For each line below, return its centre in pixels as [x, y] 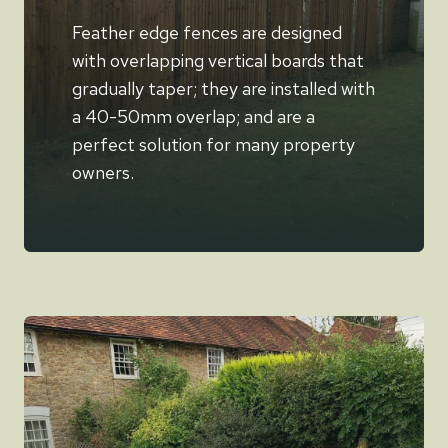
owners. [103, 172]
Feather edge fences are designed [207, 32]
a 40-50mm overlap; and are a [193, 116]
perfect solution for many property [213, 144]
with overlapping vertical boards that [218, 60]
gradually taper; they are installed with [223, 88]
